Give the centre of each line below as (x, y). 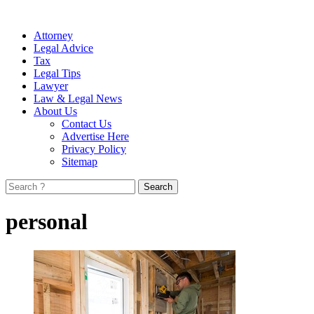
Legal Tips (57, 73)
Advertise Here (95, 136)
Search (20, 185)
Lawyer (51, 86)
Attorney (53, 35)
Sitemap (80, 162)
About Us (55, 111)
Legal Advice (63, 48)
